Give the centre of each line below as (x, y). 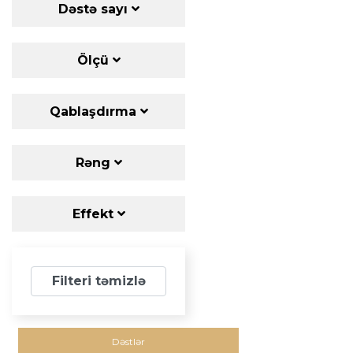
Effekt (95, 214)
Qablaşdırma (95, 111)
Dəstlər (128, 341)
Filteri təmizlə (98, 281)
